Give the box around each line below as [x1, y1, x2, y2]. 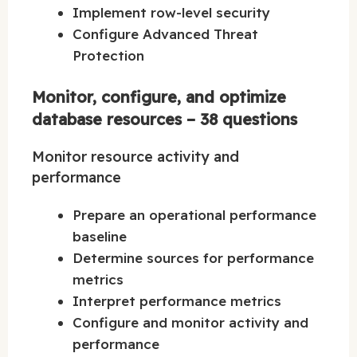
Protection [73, 46, 144, 64]
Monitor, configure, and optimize [32, 87, 286, 108]
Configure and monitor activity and [73, 314, 308, 331]
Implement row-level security [73, 3, 270, 21]
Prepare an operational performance [73, 206, 316, 224]
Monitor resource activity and [32, 147, 239, 167]
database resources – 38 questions [32, 109, 297, 130]
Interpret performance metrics [73, 292, 281, 310]
